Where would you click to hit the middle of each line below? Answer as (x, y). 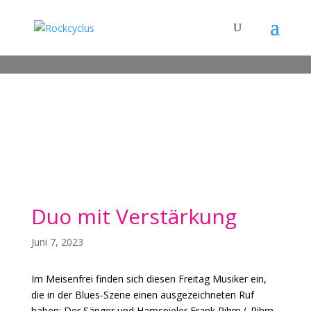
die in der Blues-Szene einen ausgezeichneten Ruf (142, 295)
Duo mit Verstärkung (134, 216)
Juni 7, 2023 (57, 242)
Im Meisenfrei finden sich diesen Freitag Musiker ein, (149, 279)
